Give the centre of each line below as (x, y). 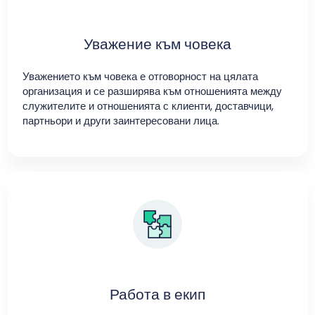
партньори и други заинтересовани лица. (121, 120)
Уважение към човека (157, 44)
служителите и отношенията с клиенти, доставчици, (148, 105)
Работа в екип (157, 294)
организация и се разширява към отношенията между (152, 91)
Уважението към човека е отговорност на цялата (140, 76)
